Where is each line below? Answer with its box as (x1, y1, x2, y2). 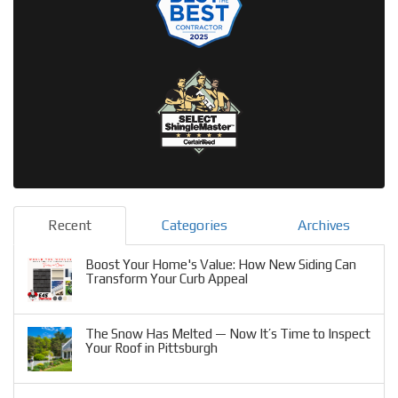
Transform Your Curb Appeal (85, 271, 248, 287)
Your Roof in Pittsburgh (85, 340, 218, 356)
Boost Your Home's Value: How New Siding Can (85, 257, 356, 273)
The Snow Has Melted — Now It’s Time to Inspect (85, 326, 370, 342)
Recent (48, 217, 92, 235)
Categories (161, 217, 227, 235)
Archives (297, 217, 350, 235)
